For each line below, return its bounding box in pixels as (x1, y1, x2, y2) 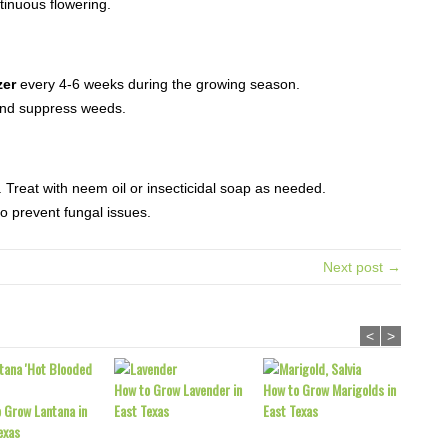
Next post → (323, 259, 401, 275)
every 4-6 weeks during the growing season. (16, 76, 300, 92)
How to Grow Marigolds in (263, 379, 396, 400)
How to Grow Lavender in (114, 379, 242, 400)
